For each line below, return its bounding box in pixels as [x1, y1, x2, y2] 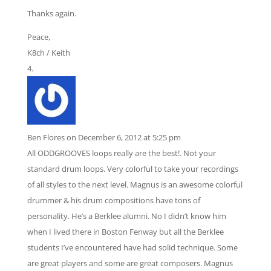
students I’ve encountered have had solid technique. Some [27, 242, 238, 253]
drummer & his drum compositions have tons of [27, 195, 200, 206]
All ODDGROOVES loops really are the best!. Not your [27, 148, 216, 158]
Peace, [27, 31, 50, 42]
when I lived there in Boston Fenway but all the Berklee [27, 226, 224, 237]
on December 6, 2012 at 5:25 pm [66, 132, 181, 143]
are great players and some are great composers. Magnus [27, 258, 233, 269]
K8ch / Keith [27, 47, 70, 58]
